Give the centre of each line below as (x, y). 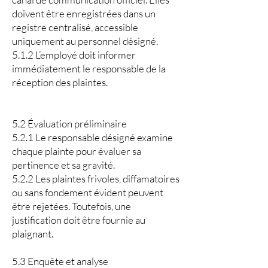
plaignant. (33, 234)
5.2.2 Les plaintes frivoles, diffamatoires (96, 179)
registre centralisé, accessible (75, 27)
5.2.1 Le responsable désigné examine (92, 137)
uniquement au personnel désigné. (85, 41)
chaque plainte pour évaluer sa (77, 151)
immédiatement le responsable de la (89, 68)
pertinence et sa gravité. (63, 165)
